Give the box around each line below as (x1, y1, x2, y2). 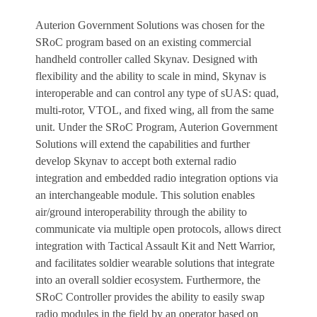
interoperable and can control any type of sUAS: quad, (35, 87, 279, 100)
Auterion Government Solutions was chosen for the (35, 19, 265, 32)
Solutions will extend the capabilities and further (35, 138, 250, 151)
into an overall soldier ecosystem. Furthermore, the (35, 274, 260, 287)
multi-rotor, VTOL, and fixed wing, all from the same (35, 104, 274, 117)
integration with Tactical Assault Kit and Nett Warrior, (35, 240, 275, 253)
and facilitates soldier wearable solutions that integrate (35, 257, 275, 270)
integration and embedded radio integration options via (35, 172, 278, 185)
